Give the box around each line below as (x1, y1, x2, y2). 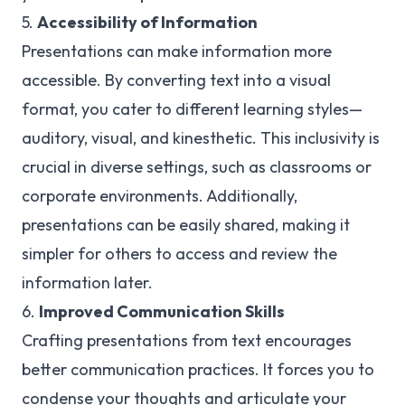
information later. (22, 272, 153, 293)
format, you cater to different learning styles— (22, 99, 363, 119)
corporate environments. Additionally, (22, 185, 297, 206)
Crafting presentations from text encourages (22, 330, 352, 351)
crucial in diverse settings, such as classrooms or (22, 156, 372, 177)
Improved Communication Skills (39, 301, 285, 322)
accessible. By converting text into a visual (22, 70, 331, 90)
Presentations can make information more (22, 41, 332, 61)
